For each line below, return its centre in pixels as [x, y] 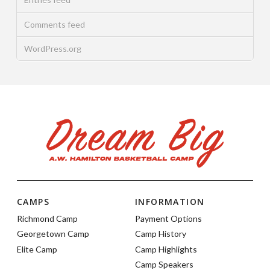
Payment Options [168, 219]
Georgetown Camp [53, 234]
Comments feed [54, 24]
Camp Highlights [166, 249]
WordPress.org [52, 48]
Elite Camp [37, 249]
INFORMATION [170, 202]
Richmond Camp [47, 219]
